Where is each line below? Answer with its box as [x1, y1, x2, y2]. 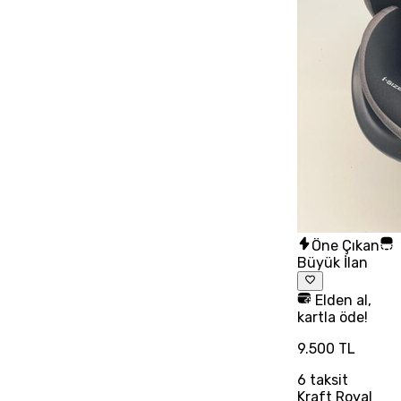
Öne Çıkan [311, 237, 380, 254]
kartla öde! [296, 309, 368, 327]
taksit [305, 371, 348, 389]
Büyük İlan [296, 254, 368, 271]
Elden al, [311, 292, 371, 310]
